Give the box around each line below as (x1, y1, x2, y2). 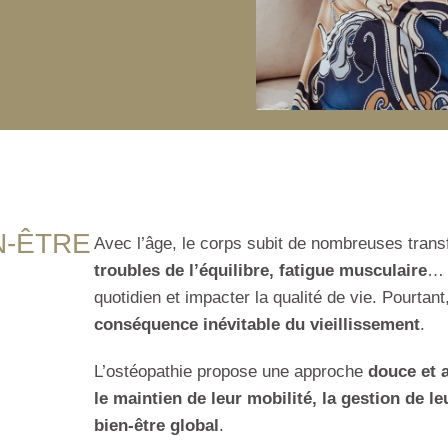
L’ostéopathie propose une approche (94, 362, 368, 382)
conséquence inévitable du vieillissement (94, 315, 420, 335)
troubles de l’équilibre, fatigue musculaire (94, 261, 427, 281)
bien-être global (94, 416, 219, 436)
